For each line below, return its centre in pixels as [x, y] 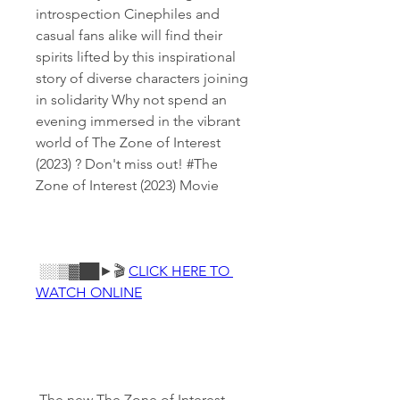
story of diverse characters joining [142, 78]
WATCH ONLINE [89, 292]
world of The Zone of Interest [128, 142]
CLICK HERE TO [179, 271]
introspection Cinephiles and [128, 14]
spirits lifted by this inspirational [136, 57]
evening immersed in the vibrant [138, 121]
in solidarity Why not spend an [131, 100]
